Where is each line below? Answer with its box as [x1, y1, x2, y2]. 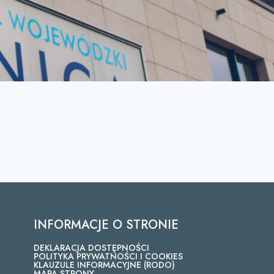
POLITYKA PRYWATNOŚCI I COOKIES [33, 250, 183, 262]
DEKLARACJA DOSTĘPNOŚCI [33, 242, 149, 254]
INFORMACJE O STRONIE [33, 216, 179, 234]
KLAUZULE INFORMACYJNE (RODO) [33, 259, 175, 271]
